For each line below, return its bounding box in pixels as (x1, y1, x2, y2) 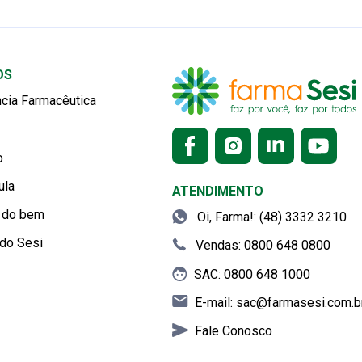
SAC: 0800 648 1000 (194, 266, 310, 282)
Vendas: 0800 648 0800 (192, 238, 330, 254)
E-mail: (195, 294, 236, 310)
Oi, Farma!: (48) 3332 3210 (194, 209, 347, 225)
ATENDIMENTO (172, 183, 263, 199)
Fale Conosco (195, 322, 272, 339)
